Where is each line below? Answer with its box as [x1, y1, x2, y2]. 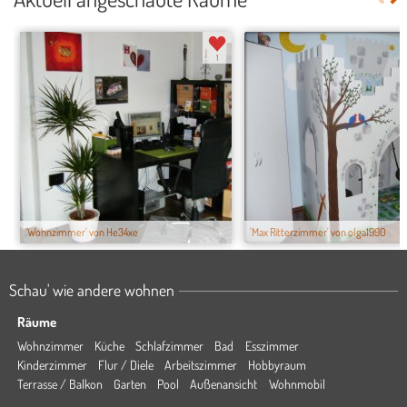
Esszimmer [244, 338, 299, 353]
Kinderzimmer [16, 357, 87, 372]
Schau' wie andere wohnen [9, 280, 174, 300]
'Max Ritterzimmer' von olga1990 [250, 224, 386, 240]
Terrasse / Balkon [16, 376, 103, 392]
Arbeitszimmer [164, 357, 238, 372]
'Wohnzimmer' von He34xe [25, 224, 138, 240]
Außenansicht [190, 376, 258, 392]
